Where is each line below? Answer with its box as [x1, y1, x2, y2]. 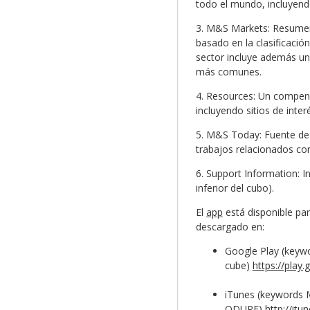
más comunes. [195, 65, 262, 79]
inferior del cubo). [195, 181, 274, 195]
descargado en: [195, 220, 264, 234]
